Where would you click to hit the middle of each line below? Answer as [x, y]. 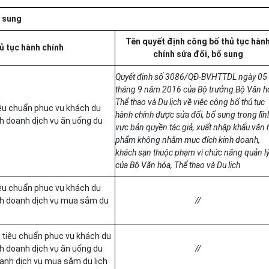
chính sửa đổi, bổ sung [198, 54]
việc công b [213, 102]
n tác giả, [180, 127]
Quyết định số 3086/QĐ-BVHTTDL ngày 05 [191, 77]
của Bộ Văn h [138, 165]
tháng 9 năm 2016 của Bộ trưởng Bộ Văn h [191, 89]
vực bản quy [137, 127]
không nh [153, 140]
